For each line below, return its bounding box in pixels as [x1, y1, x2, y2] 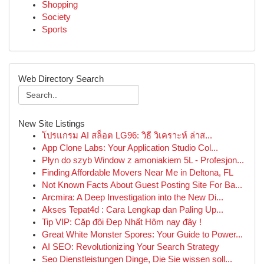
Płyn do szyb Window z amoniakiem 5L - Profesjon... [42, 156, 244, 165]
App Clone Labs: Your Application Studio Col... [42, 143, 218, 153]
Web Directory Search [18, 74, 104, 84]
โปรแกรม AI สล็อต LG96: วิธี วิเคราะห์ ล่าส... [42, 131, 212, 140]
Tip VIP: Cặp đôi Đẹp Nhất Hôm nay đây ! [42, 217, 202, 227]
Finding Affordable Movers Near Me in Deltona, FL [42, 168, 233, 177]
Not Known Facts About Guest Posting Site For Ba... [42, 180, 242, 190]
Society [42, 12, 71, 22]
